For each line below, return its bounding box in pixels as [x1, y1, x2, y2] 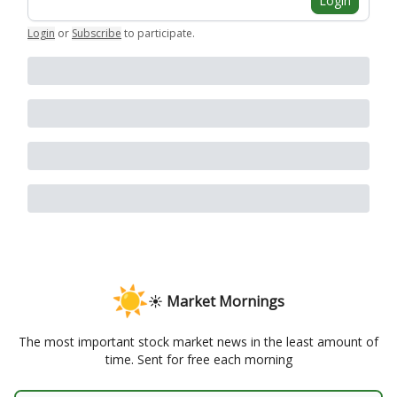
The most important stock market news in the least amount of [19, 333, 378, 350]
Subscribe [72, 26, 121, 41]
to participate [124, 26, 192, 41]
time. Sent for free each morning [105, 351, 292, 368]
